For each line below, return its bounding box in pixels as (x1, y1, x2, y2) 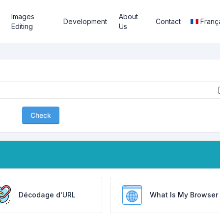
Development (63, 17, 108, 26)
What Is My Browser (149, 191, 218, 199)
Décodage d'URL (19, 191, 76, 199)
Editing (11, 22, 33, 30)
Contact (156, 17, 181, 26)
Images (11, 12, 35, 21)
